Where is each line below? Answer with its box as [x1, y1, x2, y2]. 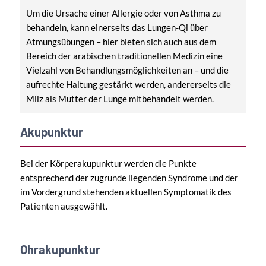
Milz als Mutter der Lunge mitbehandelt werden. [26, 93, 214, 104]
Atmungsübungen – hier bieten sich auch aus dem [26, 36, 216, 47]
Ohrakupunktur [20, 242, 100, 257]
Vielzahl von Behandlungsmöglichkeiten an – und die [26, 65, 229, 76]
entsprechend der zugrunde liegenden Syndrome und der [20, 172, 238, 183]
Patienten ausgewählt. [20, 201, 107, 212]
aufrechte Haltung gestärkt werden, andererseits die [26, 79, 231, 90]
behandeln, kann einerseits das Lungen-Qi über [26, 22, 208, 33]
